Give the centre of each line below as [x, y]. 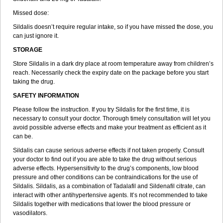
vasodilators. [30, 213]
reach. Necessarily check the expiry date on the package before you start [111, 73]
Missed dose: [31, 13]
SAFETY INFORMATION [46, 96]
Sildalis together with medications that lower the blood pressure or [102, 204]
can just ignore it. [36, 36]
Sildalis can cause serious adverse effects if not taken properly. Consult [109, 150]
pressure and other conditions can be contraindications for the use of [105, 177]
